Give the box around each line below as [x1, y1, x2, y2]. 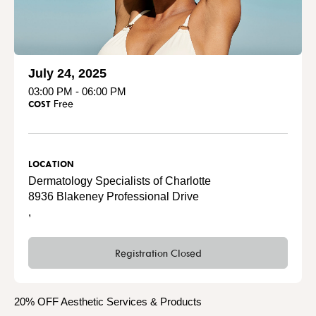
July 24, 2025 [28, 66, 107, 80]
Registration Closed [114, 245, 202, 260]
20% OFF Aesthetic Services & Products [14, 295, 207, 308]
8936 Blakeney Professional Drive [28, 190, 199, 202]
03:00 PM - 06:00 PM [28, 85, 126, 97]
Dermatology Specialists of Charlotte [28, 174, 211, 187]
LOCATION [28, 157, 74, 169]
